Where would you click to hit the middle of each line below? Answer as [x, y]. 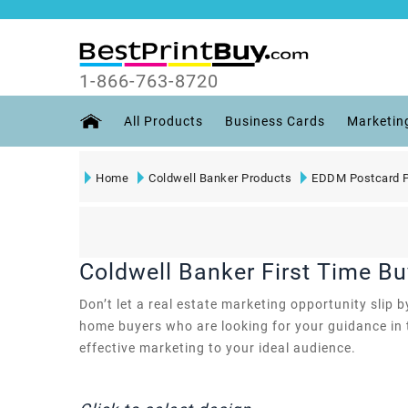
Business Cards [275, 121]
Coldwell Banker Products [220, 178]
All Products [163, 121]
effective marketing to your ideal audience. [218, 347]
